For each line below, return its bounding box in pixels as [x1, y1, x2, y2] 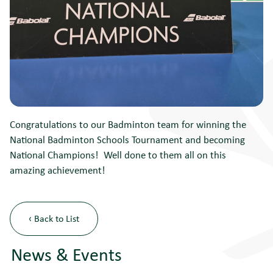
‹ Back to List [29, 211, 79, 225]
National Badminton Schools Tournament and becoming [10, 132, 245, 146]
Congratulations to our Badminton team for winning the [10, 116, 246, 131]
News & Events [11, 241, 122, 266]
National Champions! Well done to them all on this [10, 147, 226, 161]
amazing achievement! [10, 162, 105, 177]
